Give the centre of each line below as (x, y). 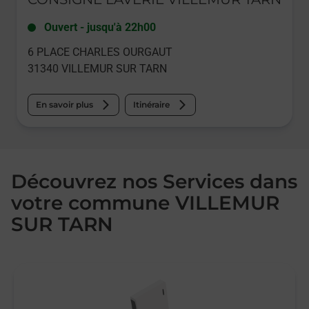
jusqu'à (104, 27)
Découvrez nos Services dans (154, 181)
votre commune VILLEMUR (145, 203)
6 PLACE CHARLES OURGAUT (100, 52)
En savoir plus (64, 104)
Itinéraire (151, 104)
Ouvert (61, 27)
